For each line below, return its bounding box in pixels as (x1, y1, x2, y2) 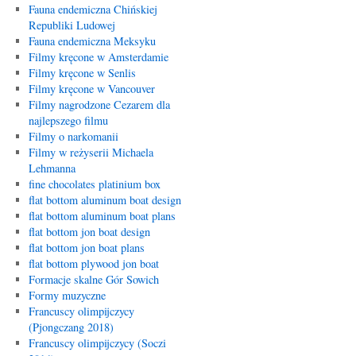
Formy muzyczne (28, 288, 106, 303)
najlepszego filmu (28, 113, 108, 128)
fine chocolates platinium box (28, 176, 161, 192)
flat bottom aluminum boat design (28, 192, 181, 207)
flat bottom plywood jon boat (28, 256, 159, 271)
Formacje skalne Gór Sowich (28, 272, 159, 287)
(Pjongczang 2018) (28, 319, 114, 335)
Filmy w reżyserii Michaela (28, 145, 153, 160)
